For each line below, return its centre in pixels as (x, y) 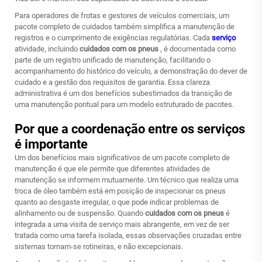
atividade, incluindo (47, 49)
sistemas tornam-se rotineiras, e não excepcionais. (99, 247)
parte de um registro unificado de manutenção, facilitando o (113, 60)
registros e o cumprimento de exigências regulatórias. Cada (113, 38)
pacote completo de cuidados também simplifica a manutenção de (125, 27)
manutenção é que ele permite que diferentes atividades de (112, 169)
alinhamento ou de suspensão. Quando (80, 213)
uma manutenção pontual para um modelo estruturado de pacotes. (124, 104)
